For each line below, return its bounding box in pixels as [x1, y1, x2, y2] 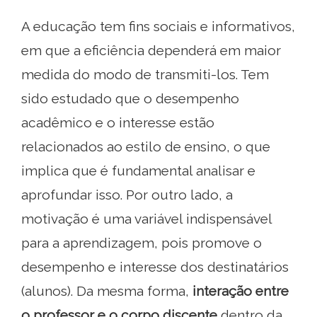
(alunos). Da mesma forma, [21, 282, 192, 299]
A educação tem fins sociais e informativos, [21, 18, 295, 34]
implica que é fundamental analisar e [21, 162, 255, 178]
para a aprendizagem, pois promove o [21, 234, 262, 250]
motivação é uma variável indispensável [21, 210, 272, 226]
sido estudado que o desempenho [21, 90, 239, 106]
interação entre [192, 282, 289, 299]
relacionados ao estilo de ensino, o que [21, 138, 270, 154]
